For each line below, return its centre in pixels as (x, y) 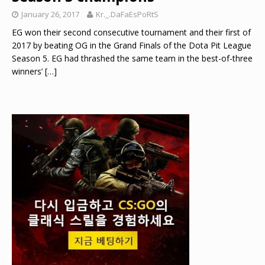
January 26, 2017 (50, 14)
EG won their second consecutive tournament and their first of (131, 32)
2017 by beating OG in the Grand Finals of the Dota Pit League (132, 45)
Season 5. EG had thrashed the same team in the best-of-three (132, 58)
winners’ (28, 71)
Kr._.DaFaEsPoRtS (127, 14)
